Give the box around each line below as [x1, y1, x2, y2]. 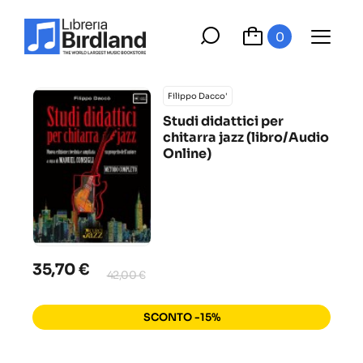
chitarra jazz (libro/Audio [163, 129, 330, 146]
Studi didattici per [163, 113, 284, 130]
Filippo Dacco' [168, 91, 228, 101]
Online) [163, 145, 212, 162]
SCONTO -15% [143, 310, 220, 324]
